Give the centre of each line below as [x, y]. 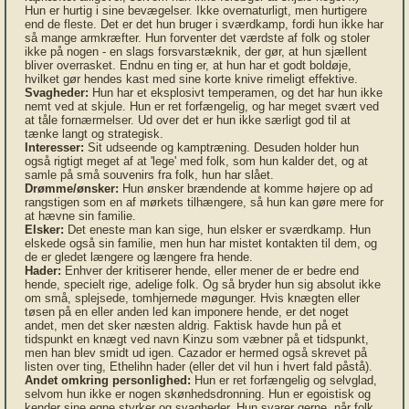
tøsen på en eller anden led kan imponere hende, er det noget [187, 312]
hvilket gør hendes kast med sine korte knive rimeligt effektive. [191, 79]
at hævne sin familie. [80, 216]
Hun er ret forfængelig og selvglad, [284, 380]
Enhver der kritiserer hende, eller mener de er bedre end [210, 271]
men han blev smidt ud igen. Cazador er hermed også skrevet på [196, 353]
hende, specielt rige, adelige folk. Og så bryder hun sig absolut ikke [203, 284]
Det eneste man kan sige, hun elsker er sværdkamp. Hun [217, 230]
